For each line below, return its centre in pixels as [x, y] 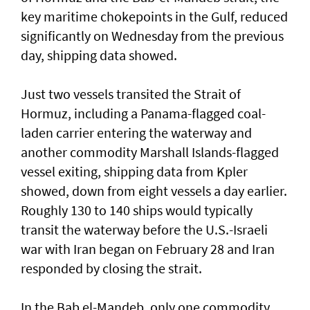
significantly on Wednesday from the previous [152, 36]
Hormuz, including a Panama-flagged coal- [143, 113]
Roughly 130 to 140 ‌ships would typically [137, 210]
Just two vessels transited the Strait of [131, 94]
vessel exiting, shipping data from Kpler [134, 172]
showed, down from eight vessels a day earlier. [154, 191]
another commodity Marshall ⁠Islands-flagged [150, 152]
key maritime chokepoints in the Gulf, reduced [154, 17]
